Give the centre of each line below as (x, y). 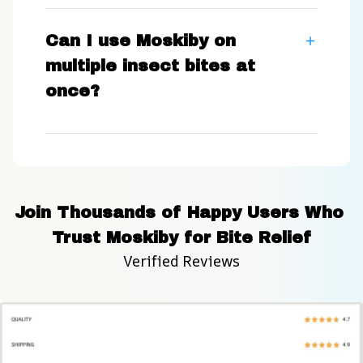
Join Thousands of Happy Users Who (179, 213)
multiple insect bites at (150, 66)
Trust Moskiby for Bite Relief (181, 238)
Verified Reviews (181, 261)
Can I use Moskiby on (141, 41)
